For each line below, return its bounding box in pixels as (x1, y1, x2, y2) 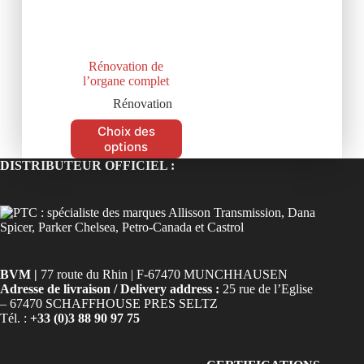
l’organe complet (83, 73, 170, 88)
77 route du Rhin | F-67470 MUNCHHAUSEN (37, 266, 288, 281)
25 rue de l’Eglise (219, 281, 313, 296)
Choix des (97, 123, 155, 139)
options (104, 138, 149, 154)
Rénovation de (89, 58, 164, 73)
